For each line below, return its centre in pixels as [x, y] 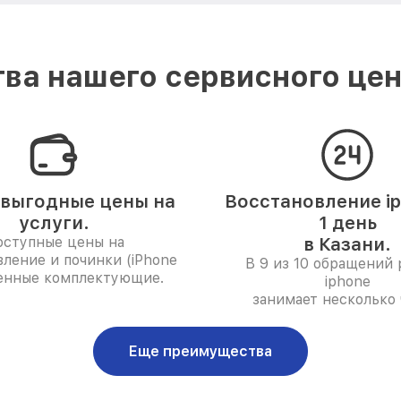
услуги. [54, 223]
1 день [347, 223]
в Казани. [347, 244]
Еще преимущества [200, 351]
